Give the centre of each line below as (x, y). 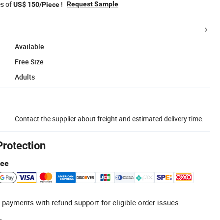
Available (29, 46)
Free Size (29, 61)
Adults (25, 77)
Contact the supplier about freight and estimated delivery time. (109, 118)
